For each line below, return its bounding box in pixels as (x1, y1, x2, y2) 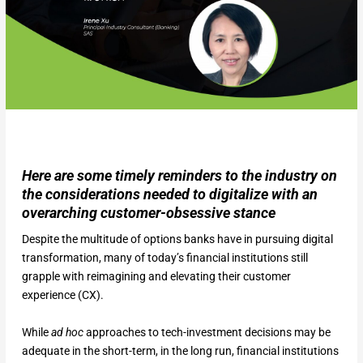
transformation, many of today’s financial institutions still (21, 251, 308, 265)
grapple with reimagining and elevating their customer (21, 270, 291, 284)
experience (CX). (21, 288, 104, 302)
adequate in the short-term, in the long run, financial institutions (21, 344, 339, 357)
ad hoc (50, 325, 83, 339)
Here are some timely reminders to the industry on (21, 167, 337, 185)
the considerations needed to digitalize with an (21, 186, 318, 203)
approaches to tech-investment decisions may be (83, 325, 331, 339)
